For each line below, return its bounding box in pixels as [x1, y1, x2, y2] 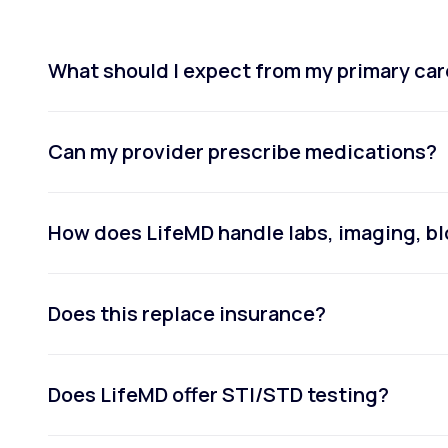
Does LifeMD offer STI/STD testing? [47, 380, 389, 408]
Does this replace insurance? [47, 299, 326, 327]
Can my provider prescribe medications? [47, 137, 437, 165]
